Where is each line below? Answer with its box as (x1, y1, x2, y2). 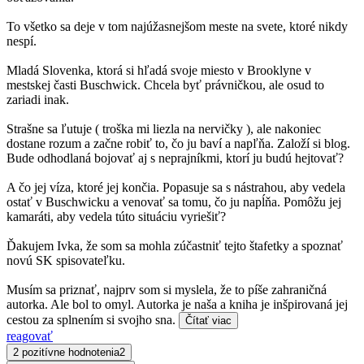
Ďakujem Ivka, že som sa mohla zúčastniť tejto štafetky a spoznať (6, 238, 343, 253)
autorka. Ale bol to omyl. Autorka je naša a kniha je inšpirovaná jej (6, 297, 348, 311)
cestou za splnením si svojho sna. (6, 312, 179, 327)
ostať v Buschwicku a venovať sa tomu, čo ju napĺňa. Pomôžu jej (6, 194, 341, 209)
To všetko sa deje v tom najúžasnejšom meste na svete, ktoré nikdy (6, 19, 348, 33)
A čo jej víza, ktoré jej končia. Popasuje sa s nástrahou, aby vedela (6, 180, 345, 194)
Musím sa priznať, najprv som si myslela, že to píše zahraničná (6, 282, 327, 297)
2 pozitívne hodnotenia (13, 345, 119, 358)
